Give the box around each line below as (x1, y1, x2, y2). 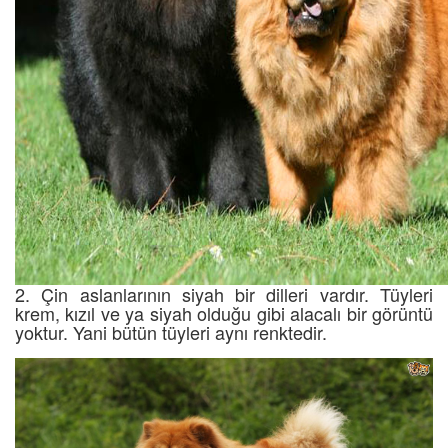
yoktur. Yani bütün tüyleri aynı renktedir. (15, 318, 327, 345)
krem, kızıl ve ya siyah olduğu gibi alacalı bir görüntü (15, 299, 433, 326)
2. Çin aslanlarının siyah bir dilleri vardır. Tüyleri (15, 280, 433, 307)
